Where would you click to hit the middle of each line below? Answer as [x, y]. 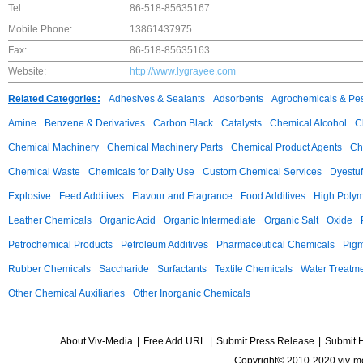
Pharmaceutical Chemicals [275, 245]
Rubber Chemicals [49, 269]
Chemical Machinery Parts [165, 147]
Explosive [30, 196]
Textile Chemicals [254, 269]
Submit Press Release [265, 341]
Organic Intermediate [210, 220]
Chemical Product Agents [286, 147]
